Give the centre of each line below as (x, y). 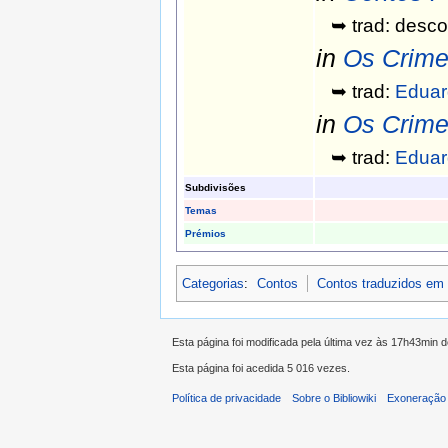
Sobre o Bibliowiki (334, 398)
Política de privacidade (226, 398)
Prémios (205, 234)
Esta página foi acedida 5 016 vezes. (261, 368)
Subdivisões (215, 188)
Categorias (213, 283)
